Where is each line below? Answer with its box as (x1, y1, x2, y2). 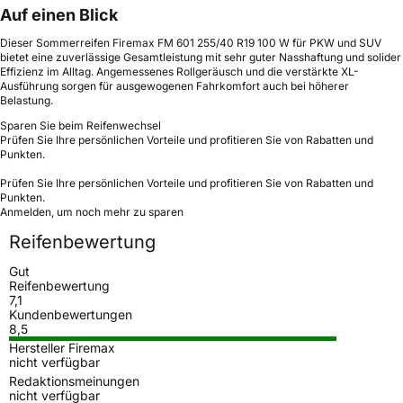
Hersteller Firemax (9, 339, 115, 355)
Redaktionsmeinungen (9, 372, 139, 389)
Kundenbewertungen (9, 306, 132, 322)
